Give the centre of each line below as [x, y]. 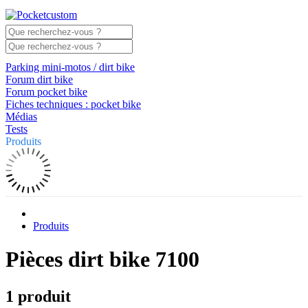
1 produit [38, 296]
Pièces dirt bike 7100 [102, 260]
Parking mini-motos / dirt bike [70, 67]
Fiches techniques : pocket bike [73, 104]
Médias [21, 117]
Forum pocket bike [46, 92]
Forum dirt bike [39, 79]
